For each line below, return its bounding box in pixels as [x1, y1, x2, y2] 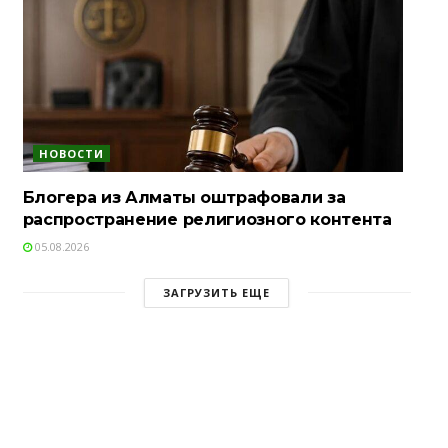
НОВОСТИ [38, 145, 104, 161]
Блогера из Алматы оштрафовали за [22, 187, 346, 207]
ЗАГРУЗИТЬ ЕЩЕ [163, 284, 271, 300]
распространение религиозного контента [22, 209, 392, 229]
